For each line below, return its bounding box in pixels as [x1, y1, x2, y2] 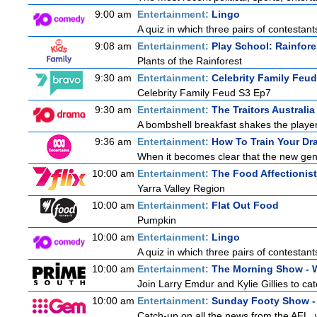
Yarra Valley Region [137, 183, 225, 194]
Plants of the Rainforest [137, 55, 242, 67]
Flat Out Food [212, 200, 279, 211]
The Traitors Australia [212, 104, 315, 115]
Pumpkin [137, 214, 176, 226]
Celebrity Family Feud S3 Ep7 [137, 87, 271, 98]
